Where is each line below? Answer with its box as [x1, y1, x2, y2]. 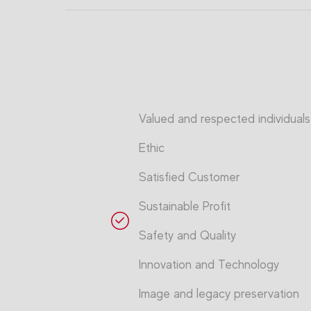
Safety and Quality [139, 228, 236, 242]
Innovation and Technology [139, 257, 279, 271]
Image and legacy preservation [139, 286, 299, 301]
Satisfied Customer [139, 169, 239, 184]
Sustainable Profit [139, 199, 230, 213]
